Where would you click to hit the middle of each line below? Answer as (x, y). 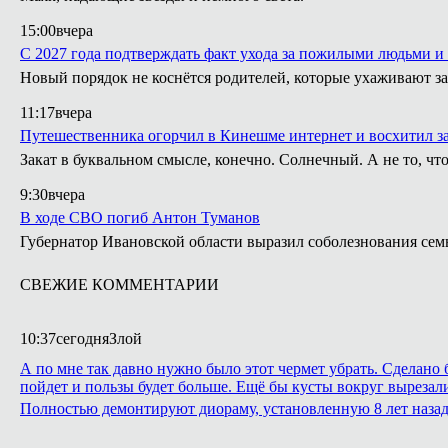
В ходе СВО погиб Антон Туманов (140, 217)
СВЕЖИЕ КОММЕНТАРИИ (119, 284)
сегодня (82, 338)
